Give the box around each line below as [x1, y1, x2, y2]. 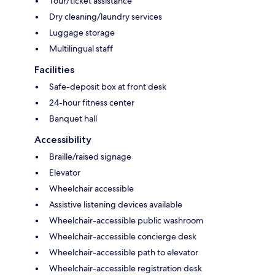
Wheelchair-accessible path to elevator [49, 246, 198, 258]
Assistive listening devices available [49, 198, 182, 210]
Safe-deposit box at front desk [49, 80, 166, 92]
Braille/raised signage [49, 150, 131, 162]
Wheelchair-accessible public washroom [49, 214, 203, 226]
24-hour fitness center [49, 96, 134, 108]
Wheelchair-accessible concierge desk [49, 230, 196, 242]
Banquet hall [49, 112, 97, 124]
